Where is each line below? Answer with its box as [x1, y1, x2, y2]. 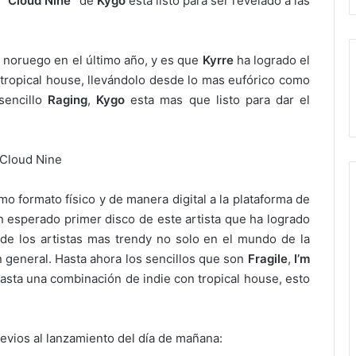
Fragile [247, 251, 288, 266]
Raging [48, 92, 88, 107]
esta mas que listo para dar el [125, 92, 311, 107]
